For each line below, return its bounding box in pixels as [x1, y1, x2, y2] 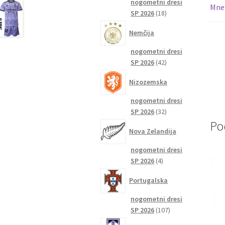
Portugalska [129, 175, 168, 185]
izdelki [161, 167, 181, 176]
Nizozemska [129, 77, 168, 86]
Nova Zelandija [129, 126, 177, 136]
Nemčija [129, 28, 155, 37]
